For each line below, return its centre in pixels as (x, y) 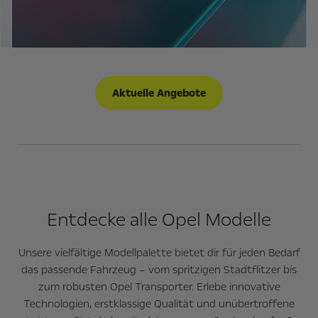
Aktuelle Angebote (159, 93)
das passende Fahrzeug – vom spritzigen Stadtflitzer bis (159, 269)
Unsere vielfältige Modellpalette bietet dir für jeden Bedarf (159, 252)
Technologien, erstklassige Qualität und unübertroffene (159, 303)
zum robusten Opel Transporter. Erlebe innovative (159, 286)
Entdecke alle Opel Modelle (159, 219)
